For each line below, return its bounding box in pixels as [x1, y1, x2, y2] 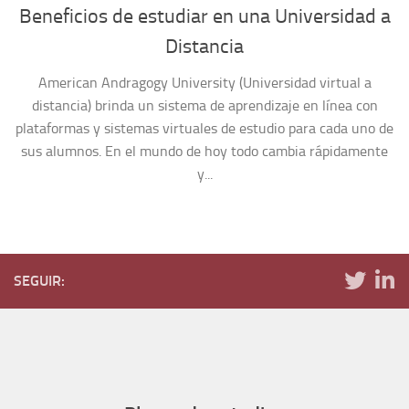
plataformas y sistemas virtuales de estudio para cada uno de [16, 119, 393, 137]
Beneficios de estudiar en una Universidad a [18, 4, 391, 28]
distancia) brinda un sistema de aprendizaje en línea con [31, 96, 378, 114]
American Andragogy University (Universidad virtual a [37, 73, 372, 91]
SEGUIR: [14, 271, 65, 289]
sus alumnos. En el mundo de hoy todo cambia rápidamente [21, 142, 388, 160]
